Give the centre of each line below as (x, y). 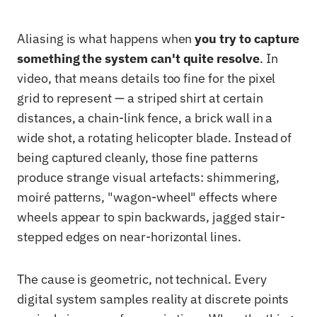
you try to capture (247, 39)
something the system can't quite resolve (138, 58)
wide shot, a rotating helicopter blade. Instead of (155, 138)
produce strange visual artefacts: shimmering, (148, 177)
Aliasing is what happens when (106, 39)
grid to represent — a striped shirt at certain (140, 98)
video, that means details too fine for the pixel (146, 78)
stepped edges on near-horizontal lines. (129, 237)
